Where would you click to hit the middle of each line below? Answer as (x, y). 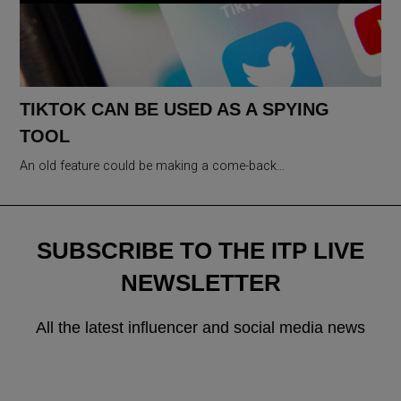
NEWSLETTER (200, 282)
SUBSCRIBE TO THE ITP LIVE (200, 250)
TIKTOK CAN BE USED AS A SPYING (175, 109)
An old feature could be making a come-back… (153, 166)
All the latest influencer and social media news (200, 327)
